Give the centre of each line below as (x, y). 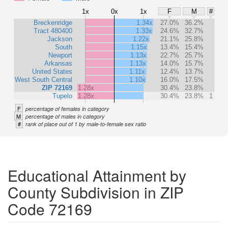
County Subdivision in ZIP (96, 192)
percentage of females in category (67, 109)
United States (52, 71)
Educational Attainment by (97, 175)
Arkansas (58, 63)
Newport (60, 55)
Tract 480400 (53, 31)
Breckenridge (53, 22)
